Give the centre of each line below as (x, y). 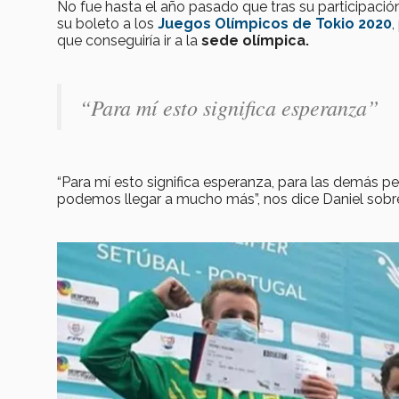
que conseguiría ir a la (129, 41)
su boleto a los (107, 24)
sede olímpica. (257, 41)
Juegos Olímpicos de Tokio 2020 (275, 24)
